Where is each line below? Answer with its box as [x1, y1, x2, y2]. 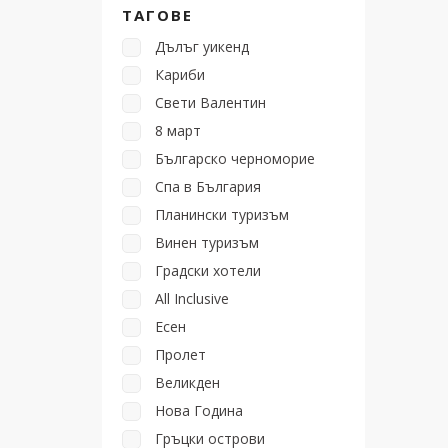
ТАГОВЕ [122, 5, 193, 25]
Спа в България [155, 177, 261, 196]
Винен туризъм [155, 233, 259, 252]
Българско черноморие [155, 149, 315, 168]
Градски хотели [155, 261, 261, 280]
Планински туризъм [155, 205, 289, 224]
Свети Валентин [155, 93, 266, 112]
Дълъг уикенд [155, 37, 249, 56]
